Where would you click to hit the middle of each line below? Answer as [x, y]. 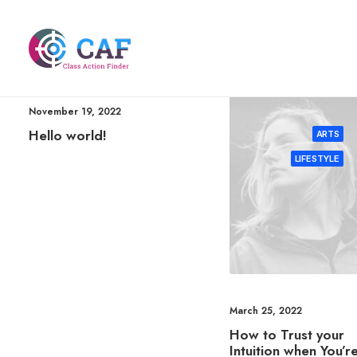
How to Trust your [286, 335]
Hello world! [68, 135]
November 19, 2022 [75, 112]
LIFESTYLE [317, 159]
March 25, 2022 [265, 311]
